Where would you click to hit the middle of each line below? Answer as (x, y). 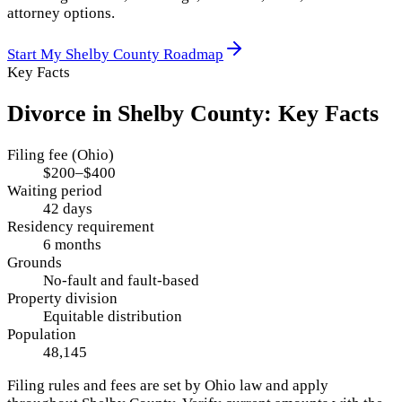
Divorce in (62, 114)
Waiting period (55, 191)
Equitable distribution (113, 317)
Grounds (35, 263)
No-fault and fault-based (121, 281)
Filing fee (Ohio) (61, 155)
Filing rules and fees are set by (106, 386)
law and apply (282, 386)
